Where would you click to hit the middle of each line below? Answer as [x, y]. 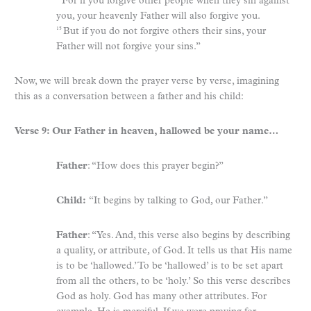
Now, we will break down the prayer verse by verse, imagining [147, 81]
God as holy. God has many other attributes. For [161, 296]
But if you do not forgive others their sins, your [165, 31]
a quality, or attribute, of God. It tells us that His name [174, 251]
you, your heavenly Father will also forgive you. [158, 16]
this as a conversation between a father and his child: [129, 96]
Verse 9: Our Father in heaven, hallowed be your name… [146, 131]
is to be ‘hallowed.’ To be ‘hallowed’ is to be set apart [170, 266]
